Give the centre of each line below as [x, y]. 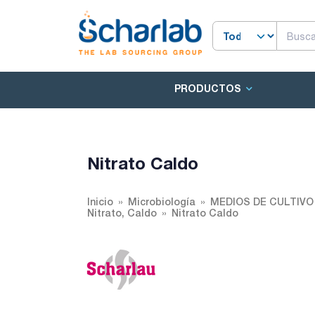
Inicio [100, 201]
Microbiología [162, 201]
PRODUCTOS [208, 89]
